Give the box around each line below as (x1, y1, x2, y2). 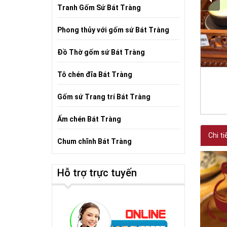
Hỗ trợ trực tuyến (57, 167, 137, 179)
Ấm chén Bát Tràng (57, 115, 121, 123)
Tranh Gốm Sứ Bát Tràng (57, 4, 141, 12)
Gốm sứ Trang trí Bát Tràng (57, 93, 150, 101)
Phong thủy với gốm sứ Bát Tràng (57, 26, 169, 34)
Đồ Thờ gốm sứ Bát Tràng (57, 48, 145, 56)
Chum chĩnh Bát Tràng (57, 137, 132, 145)
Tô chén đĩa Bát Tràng (57, 70, 132, 79)
